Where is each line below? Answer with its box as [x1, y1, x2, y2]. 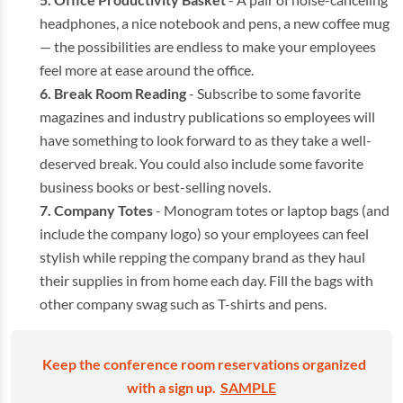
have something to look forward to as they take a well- [40, 130, 372, 148]
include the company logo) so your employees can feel [40, 224, 369, 242]
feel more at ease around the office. [40, 60, 254, 78]
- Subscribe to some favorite [186, 84, 361, 102]
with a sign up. [127, 378, 216, 396]
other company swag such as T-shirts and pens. [40, 294, 327, 312]
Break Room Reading [54, 84, 186, 102]
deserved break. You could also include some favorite [40, 154, 363, 172]
